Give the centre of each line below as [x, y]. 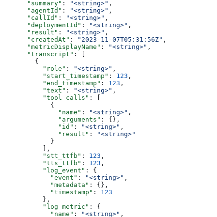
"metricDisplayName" [52, 47]
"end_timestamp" [52, 83]
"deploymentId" [43, 25]
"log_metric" [46, 207]
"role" [35, 69]
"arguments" [52, 120]
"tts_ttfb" [43, 163]
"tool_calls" [46, 98]
